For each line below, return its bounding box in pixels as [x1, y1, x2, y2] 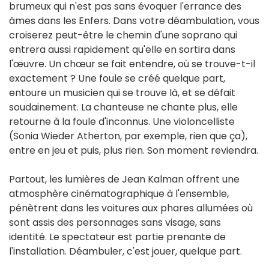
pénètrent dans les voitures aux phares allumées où [9, 201, 253, 216]
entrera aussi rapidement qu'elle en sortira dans [9, 43, 235, 57]
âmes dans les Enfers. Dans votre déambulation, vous [9, 14, 259, 28]
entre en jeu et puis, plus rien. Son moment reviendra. [9, 144, 258, 158]
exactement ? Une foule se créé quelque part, [9, 71, 225, 86]
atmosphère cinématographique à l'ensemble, [9, 187, 229, 201]
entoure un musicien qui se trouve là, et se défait [9, 86, 235, 100]
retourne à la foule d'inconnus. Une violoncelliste [9, 115, 235, 129]
